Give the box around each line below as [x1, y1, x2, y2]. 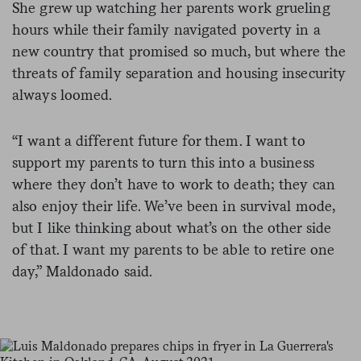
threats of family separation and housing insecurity [12, 64, 346, 81]
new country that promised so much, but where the [12, 42, 346, 60]
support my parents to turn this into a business [12, 153, 314, 171]
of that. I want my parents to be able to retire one [12, 240, 335, 258]
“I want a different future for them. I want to [12, 131, 305, 149]
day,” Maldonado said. [12, 262, 156, 280]
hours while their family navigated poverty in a [12, 20, 321, 38]
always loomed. [12, 85, 113, 103]
